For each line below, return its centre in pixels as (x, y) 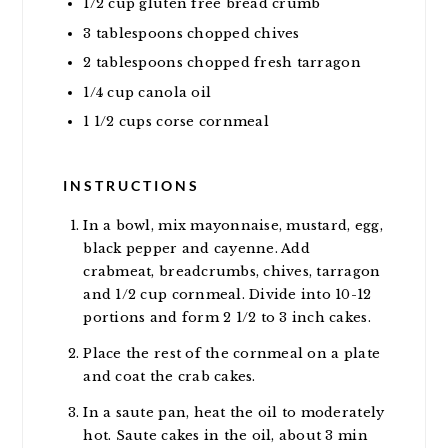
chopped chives (243, 33)
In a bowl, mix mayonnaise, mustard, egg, (233, 225)
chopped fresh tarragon (274, 62)
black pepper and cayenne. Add (196, 248)
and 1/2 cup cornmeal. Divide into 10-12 (227, 294)
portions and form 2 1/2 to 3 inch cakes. (227, 317)
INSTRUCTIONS (132, 185)
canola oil (175, 92)
